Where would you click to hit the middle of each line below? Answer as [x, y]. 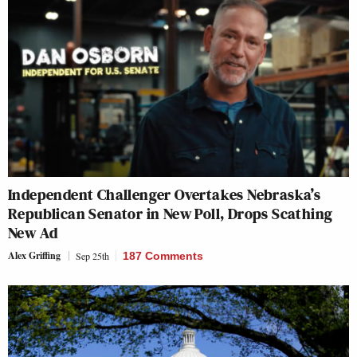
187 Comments [163, 255]
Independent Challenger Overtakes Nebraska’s [165, 194]
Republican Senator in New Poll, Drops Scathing [171, 213]
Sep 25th [92, 255]
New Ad [33, 232]
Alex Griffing [34, 255]
